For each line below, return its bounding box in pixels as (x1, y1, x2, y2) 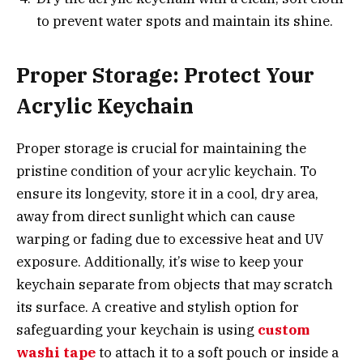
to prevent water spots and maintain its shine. (36, 11, 333, 30)
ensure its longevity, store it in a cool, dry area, (16, 185, 318, 203)
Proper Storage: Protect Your (16, 62, 314, 89)
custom (258, 321, 310, 340)
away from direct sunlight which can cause (16, 207, 295, 226)
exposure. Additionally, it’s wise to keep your (16, 253, 304, 271)
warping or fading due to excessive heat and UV (16, 230, 323, 249)
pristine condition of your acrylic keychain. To (16, 162, 317, 181)
